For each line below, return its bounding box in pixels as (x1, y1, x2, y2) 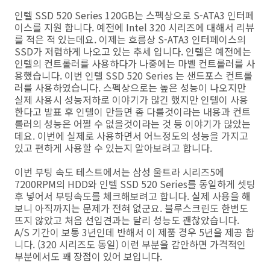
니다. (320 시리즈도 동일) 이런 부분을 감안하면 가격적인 (14, 237, 246, 251)
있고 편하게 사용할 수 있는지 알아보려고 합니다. (14, 140, 212, 155)
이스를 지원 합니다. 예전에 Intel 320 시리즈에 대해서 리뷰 (14, 20, 254, 34)
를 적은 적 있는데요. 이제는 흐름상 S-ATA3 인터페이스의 (14, 32, 246, 46)
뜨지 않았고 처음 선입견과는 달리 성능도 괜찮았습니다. (14, 213, 239, 227)
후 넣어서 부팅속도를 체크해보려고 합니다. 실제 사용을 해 (14, 189, 251, 203)
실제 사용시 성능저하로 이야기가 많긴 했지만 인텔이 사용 (14, 92, 248, 107)
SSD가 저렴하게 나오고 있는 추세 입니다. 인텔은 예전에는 (14, 44, 251, 58)
